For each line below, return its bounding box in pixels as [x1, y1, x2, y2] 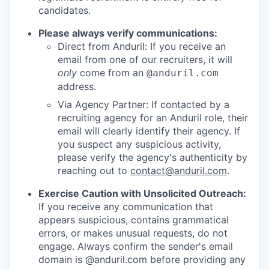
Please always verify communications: [38, 27, 217, 40]
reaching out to [58, 165, 130, 177]
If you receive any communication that [38, 201, 213, 213]
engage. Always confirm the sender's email [38, 240, 233, 253]
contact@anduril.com [130, 165, 227, 177]
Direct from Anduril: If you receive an [58, 40, 226, 53]
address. [58, 80, 96, 93]
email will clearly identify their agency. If [58, 125, 240, 138]
